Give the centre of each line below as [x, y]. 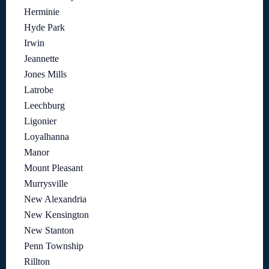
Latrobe [39, 90]
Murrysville [46, 184]
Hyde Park [44, 28]
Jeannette [41, 59]
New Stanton [49, 231]
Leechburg [44, 106]
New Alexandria [55, 199]
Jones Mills [45, 74]
